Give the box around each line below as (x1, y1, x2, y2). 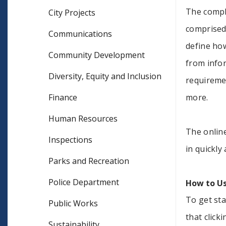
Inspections (48, 134, 92, 146)
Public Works (48, 198, 98, 209)
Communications (48, 28, 112, 40)
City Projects (48, 7, 95, 19)
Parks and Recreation (48, 155, 129, 167)
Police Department (48, 177, 119, 188)
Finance (48, 92, 77, 103)
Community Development (48, 49, 145, 61)
